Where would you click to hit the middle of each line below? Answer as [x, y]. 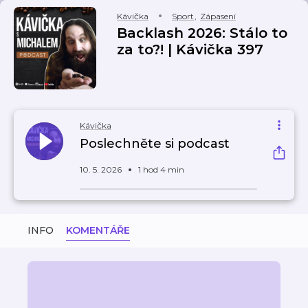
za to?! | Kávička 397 [190, 49]
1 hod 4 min [161, 169]
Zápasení [218, 16]
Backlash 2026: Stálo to [202, 33]
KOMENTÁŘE [98, 230]
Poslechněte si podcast [155, 144]
